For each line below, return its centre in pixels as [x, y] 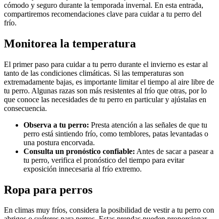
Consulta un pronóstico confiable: [79, 151]
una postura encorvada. [59, 142]
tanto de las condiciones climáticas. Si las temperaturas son [94, 73]
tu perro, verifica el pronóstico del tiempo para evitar [104, 160]
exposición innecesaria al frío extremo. [83, 169]
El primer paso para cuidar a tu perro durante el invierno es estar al [106, 64]
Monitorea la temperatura [70, 43]
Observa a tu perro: [56, 125]
